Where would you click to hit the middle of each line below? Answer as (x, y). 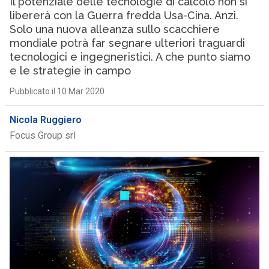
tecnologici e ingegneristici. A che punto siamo (130, 57)
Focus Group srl (42, 135)
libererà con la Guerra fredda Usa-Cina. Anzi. (124, 15)
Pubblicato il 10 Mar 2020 (57, 91)
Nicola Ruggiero (45, 120)
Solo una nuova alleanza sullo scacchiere (114, 29)
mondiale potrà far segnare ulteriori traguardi (127, 43)
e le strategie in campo (70, 71)
